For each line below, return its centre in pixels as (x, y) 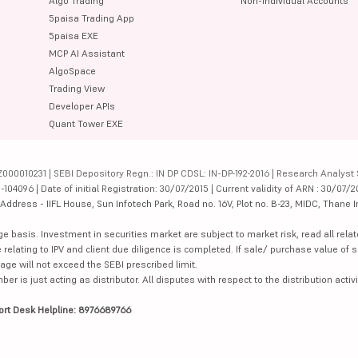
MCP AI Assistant (87, 53)
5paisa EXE (74, 35)
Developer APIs (82, 105)
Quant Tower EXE (86, 123)
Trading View (77, 88)
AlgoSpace (73, 70)
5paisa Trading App (92, 18)
